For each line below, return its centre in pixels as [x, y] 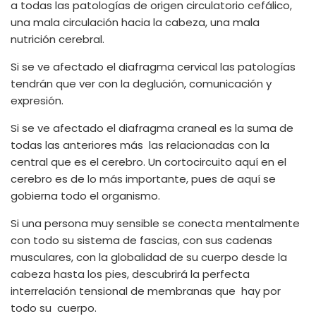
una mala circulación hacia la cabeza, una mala [135, 22]
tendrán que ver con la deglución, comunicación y [141, 84]
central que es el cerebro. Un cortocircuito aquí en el [148, 162]
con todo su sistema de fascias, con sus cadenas [141, 240]
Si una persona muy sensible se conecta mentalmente [155, 223]
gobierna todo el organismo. [85, 196]
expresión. [37, 101]
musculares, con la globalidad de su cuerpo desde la [149, 257]
